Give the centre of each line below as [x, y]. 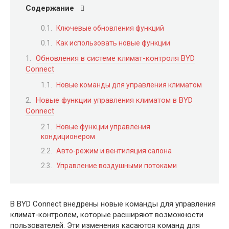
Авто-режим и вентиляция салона [114, 151]
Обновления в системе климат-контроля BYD [115, 59]
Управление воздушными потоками [117, 166]
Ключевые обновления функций [110, 28]
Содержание [50, 8]
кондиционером [68, 136]
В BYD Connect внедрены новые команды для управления [113, 204]
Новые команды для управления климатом [129, 85]
